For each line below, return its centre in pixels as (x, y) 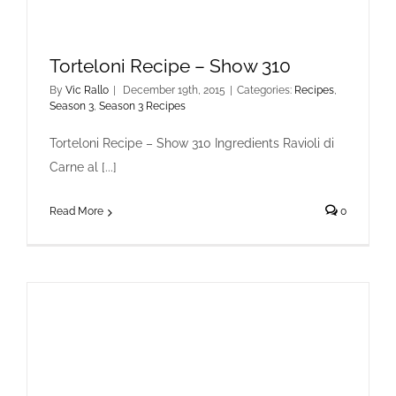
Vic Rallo (87, 90)
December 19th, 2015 (174, 90)
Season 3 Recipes (142, 106)
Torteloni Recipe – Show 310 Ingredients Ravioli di (192, 143)
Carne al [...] (83, 167)
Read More (76, 211)
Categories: (266, 90)
